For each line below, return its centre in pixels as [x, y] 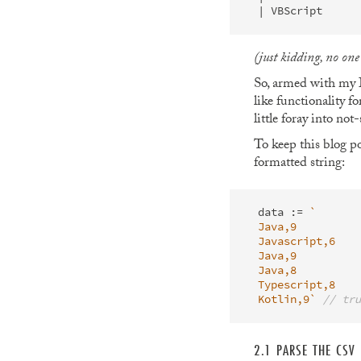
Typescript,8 [296, 285]
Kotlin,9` [286, 299]
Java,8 [277, 270]
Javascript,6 [296, 241]
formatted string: [299, 164]
